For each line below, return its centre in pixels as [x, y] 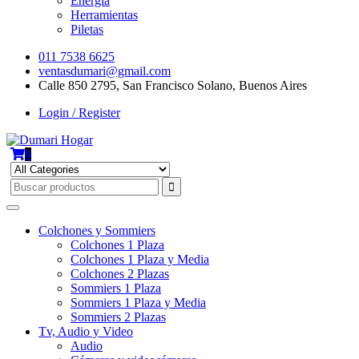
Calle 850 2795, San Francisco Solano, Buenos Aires [173, 85]
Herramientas [104, 15]
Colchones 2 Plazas [120, 274]
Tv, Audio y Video [86, 331]
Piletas [87, 29]
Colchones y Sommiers [97, 230]
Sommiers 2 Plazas [118, 317]
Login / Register [79, 113]
